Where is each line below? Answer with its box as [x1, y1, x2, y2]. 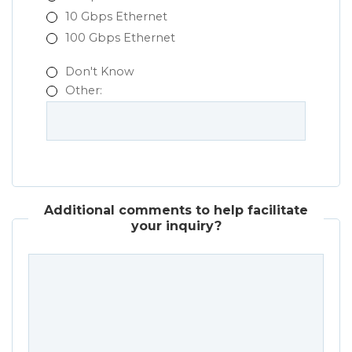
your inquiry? [130, 218, 222, 234]
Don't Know [65, 64, 134, 79]
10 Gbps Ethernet [65, 9, 167, 24]
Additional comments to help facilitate [44, 203, 308, 218]
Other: [65, 83, 102, 98]
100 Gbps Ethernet [65, 31, 175, 46]
